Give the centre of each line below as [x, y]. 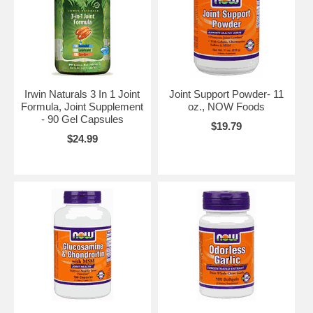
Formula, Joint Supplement [82, 106]
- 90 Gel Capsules [82, 119]
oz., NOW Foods [226, 106]
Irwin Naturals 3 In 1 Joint [82, 94]
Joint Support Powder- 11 [226, 94]
